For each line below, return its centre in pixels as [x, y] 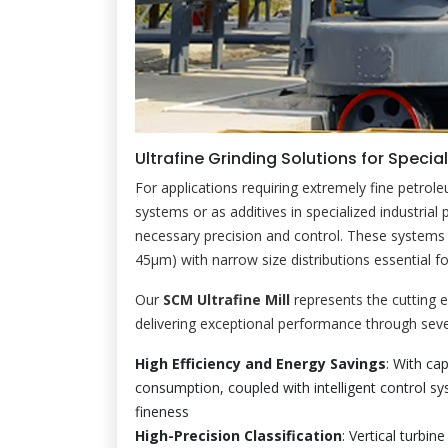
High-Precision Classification [238, 435]
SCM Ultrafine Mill [226, 299]
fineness [162, 411]
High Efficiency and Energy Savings [260, 363]
